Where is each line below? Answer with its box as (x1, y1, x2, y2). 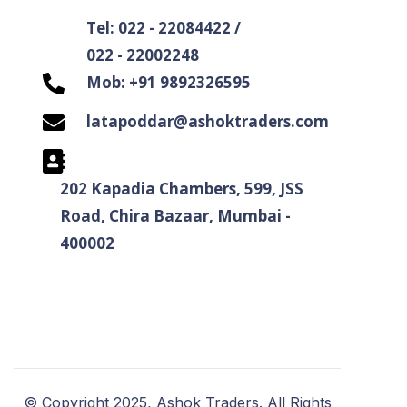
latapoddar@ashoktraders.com (86, 110, 329, 132)
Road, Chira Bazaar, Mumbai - (60, 204, 291, 226)
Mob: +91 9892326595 (86, 71, 251, 93)
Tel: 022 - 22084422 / (86, 16, 241, 38)
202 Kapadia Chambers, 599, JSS (60, 177, 303, 199)
